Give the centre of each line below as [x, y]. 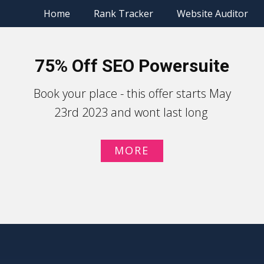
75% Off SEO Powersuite [132, 66]
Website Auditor [212, 14]
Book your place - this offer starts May [132, 93]
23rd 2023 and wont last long [132, 112]
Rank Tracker [123, 14]
